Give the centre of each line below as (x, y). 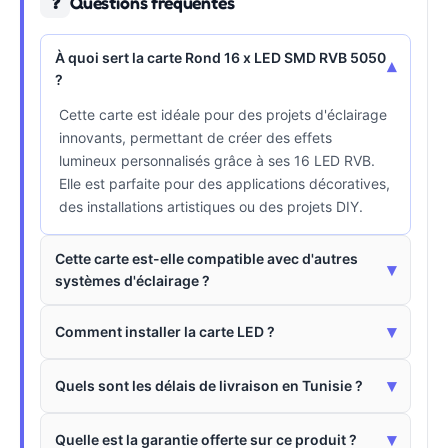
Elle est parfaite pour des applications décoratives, (224, 183)
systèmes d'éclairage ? (132, 280)
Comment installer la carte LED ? (165, 331)
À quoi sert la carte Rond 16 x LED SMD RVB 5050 (220, 57)
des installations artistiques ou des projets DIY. (211, 206)
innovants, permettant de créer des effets (195, 137)
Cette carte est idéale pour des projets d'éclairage (223, 114)
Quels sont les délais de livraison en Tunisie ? (209, 385)
